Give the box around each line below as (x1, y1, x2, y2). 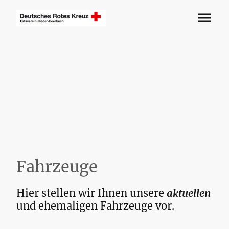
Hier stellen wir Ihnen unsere (16, 187, 167, 200)
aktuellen (167, 187, 211, 200)
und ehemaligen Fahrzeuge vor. (16, 199, 174, 213)
